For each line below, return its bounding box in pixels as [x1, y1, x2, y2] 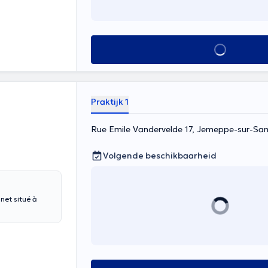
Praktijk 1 [91, 96, 129, 107]
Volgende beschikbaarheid [103, 150, 217, 161]
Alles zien [198, 44, 242, 56]
